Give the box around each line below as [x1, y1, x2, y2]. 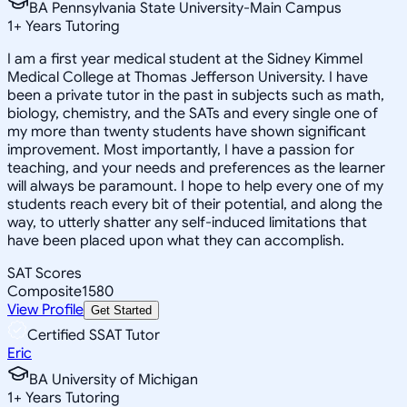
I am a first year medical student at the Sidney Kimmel [7, 49, 362, 68]
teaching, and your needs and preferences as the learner [7, 158, 385, 177]
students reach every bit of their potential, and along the [7, 194, 382, 213]
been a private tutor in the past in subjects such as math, [7, 85, 384, 104]
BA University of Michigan [29, 370, 198, 389]
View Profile [7, 300, 84, 319]
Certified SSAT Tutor [27, 325, 160, 344]
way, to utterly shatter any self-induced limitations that [7, 213, 367, 232]
